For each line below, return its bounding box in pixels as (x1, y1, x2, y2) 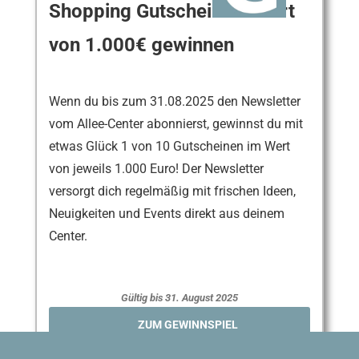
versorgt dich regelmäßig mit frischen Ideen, (49, 183, 296, 199)
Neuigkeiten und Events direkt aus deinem (49, 205, 285, 221)
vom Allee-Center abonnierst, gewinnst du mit (49, 115, 304, 131)
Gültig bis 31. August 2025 (121, 291, 238, 304)
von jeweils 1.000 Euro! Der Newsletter (49, 160, 264, 176)
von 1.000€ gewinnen (49, 33, 235, 56)
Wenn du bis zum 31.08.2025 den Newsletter (49, 93, 301, 109)
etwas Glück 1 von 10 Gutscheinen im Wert (49, 138, 291, 154)
